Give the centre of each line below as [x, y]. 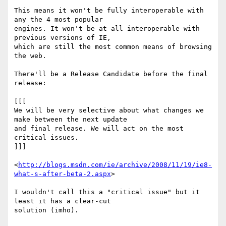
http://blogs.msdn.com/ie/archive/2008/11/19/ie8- [115, 165]
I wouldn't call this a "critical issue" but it [107, 192]
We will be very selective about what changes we [109, 110]
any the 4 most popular [61, 20]
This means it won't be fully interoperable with [109, 11]
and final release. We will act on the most [99, 129]
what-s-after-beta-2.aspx [63, 174]
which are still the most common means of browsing [113, 47]
